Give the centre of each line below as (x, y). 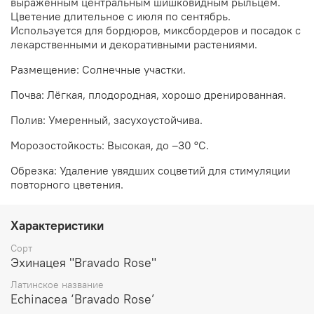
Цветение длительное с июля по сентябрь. (121, 16)
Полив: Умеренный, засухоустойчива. (107, 120)
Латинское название (57, 284)
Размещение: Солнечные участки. (98, 69)
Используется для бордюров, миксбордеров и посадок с (156, 30)
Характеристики (57, 225)
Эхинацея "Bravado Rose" (83, 262)
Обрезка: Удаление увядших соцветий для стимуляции (150, 170)
